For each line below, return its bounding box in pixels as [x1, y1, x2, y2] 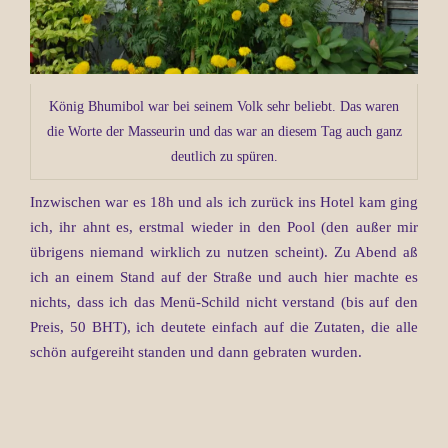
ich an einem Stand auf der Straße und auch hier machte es [30, 268, 418, 285]
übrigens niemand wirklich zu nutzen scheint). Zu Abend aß [30, 243, 418, 260]
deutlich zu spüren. [170, 148, 278, 164]
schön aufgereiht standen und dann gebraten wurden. [30, 343, 362, 360]
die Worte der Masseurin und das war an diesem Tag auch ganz [46, 123, 402, 139]
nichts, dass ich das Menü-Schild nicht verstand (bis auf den [30, 293, 418, 310]
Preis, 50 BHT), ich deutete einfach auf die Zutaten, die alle [30, 318, 418, 335]
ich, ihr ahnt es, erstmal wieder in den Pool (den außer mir [30, 218, 418, 235]
